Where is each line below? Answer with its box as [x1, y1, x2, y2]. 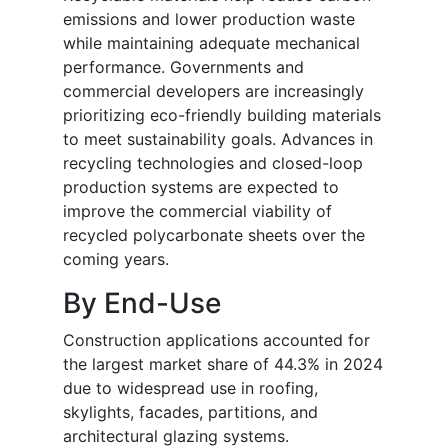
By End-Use [63, 286, 221, 321]
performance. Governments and [63, 57, 304, 78]
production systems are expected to [63, 177, 339, 198]
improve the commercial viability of [63, 201, 332, 222]
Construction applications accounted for [63, 330, 370, 351]
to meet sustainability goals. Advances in [63, 129, 373, 150]
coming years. [63, 249, 169, 270]
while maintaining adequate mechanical [63, 33, 360, 54]
